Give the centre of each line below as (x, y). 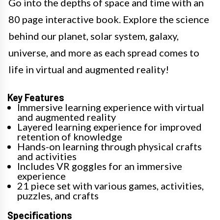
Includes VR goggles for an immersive (100, 166)
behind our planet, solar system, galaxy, (94, 36)
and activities (47, 156)
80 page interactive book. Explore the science (109, 19)
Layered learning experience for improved (110, 127)
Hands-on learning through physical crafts (110, 147)
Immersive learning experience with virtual (111, 107)
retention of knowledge (70, 137)
